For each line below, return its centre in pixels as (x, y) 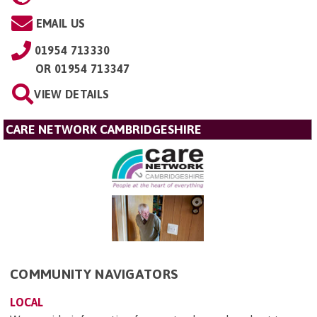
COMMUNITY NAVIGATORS (94, 274)
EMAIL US (60, 23)
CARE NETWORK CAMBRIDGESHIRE (104, 129)
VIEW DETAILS (72, 94)
